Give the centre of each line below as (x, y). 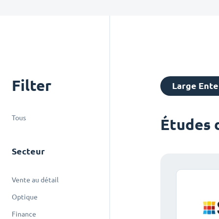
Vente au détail (35, 180)
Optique (25, 197)
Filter (32, 85)
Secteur (28, 151)
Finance (24, 214)
